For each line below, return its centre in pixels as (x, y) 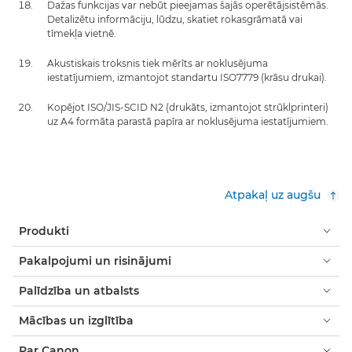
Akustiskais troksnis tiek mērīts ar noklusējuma (158, 63)
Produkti (44, 231)
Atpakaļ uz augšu (273, 194)
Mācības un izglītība (76, 320)
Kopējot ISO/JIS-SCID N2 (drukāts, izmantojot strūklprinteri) (188, 107)
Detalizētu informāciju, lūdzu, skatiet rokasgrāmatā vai (175, 19)
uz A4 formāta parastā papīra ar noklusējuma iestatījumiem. (188, 121)
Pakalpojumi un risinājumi (95, 260)
